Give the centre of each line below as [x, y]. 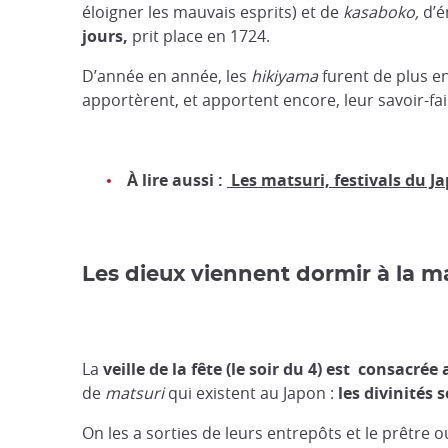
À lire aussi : [177, 180]
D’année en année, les [164, 76]
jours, [105, 36]
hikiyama [284, 76]
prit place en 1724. [201, 36]
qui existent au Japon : [251, 393]
